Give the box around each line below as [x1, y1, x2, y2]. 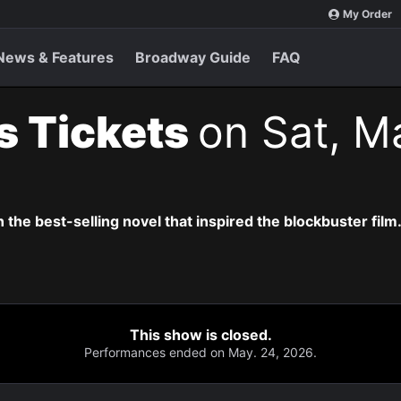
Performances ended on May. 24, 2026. [84, 345, 317, 360]
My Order [343, 7, 392, 21]
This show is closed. [129, 326, 272, 344]
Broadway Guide [135, 48, 251, 66]
